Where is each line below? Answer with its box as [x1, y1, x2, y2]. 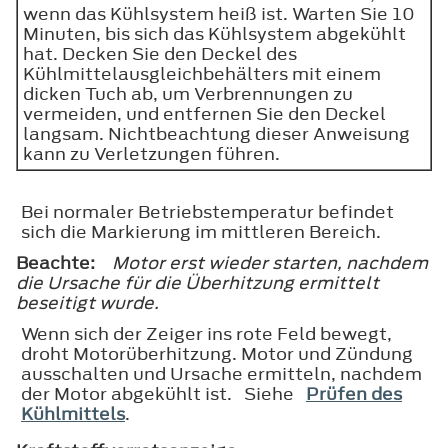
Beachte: [16, 251, 107, 276]
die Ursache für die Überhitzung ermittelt [16, 271, 379, 296]
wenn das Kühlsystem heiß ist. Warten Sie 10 [23, 2, 415, 27]
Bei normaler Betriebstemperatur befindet [21, 200, 394, 225]
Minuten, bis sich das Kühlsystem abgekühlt [23, 22, 406, 47]
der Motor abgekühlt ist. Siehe [21, 382, 306, 407]
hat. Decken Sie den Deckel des [23, 42, 297, 67]
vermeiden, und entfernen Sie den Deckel [23, 102, 386, 127]
